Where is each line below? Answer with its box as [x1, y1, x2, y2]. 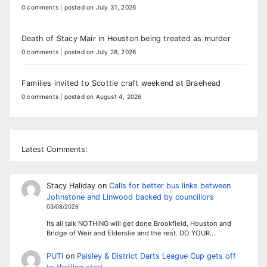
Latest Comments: [21, 144, 88, 154]
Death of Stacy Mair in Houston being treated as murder [21, 34, 231, 44]
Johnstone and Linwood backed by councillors [46, 192, 214, 201]
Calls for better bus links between [108, 181, 231, 190]
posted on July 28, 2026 [64, 48, 136, 56]
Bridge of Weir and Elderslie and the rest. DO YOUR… [46, 228, 215, 237]
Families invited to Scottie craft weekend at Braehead [21, 79, 221, 88]
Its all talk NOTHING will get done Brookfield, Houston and [46, 219, 231, 228]
